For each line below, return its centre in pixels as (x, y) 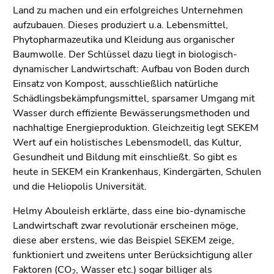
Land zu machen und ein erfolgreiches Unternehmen (128, 10)
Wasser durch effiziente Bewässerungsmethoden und (131, 113)
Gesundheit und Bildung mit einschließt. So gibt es (125, 157)
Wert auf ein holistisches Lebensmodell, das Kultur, (127, 142)
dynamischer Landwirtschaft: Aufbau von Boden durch (131, 69)
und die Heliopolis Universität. (80, 186)
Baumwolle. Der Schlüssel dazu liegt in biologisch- (125, 54)
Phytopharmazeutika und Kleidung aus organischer (124, 39)
